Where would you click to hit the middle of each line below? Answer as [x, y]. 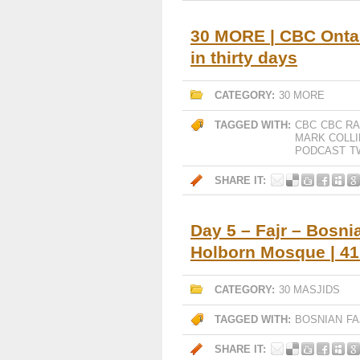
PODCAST [320, 151]
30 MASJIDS [309, 290]
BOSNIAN [319, 319]
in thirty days [244, 57]
